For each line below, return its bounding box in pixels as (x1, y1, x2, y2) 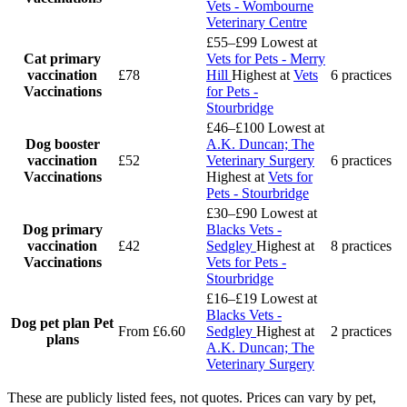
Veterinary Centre (206, 15, 307, 31)
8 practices (331, 238, 392, 254)
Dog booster (25, 136, 100, 153)
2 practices (331, 323, 392, 340)
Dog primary (22, 222, 103, 238)
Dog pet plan (11, 315, 94, 332)
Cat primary (24, 51, 101, 67)
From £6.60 (118, 323, 185, 340)
